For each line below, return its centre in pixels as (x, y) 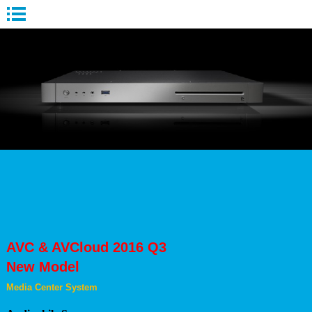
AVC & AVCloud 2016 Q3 (93, 248)
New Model (42, 267)
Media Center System (52, 288)
